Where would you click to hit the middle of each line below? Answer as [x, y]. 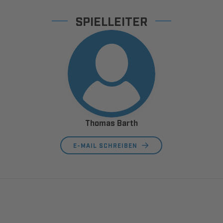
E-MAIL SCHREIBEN [106, 145]
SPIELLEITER [111, 21]
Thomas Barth [111, 122]
